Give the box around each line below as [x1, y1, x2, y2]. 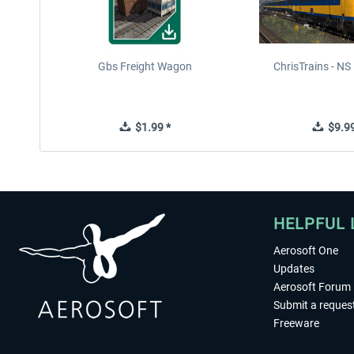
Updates [273, 262, 314, 275]
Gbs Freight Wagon [97, 60, 192, 73]
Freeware [273, 317, 319, 330]
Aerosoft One [273, 244, 338, 257]
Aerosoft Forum [273, 281, 351, 293]
